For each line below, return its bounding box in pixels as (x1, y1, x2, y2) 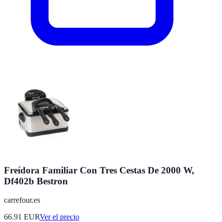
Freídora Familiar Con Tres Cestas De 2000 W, (4, 165, 194, 175)
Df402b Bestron (4, 175, 68, 186)
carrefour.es (4, 196, 40, 205)
